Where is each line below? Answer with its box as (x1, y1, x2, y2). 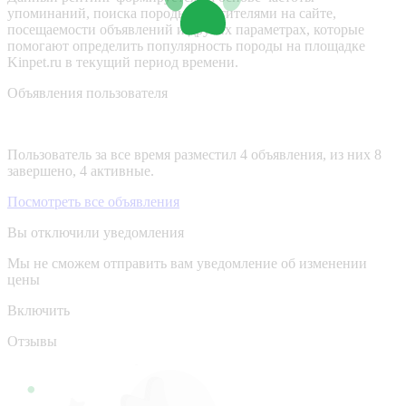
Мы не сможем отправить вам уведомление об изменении (7, 255, 367, 271)
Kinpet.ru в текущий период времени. (7, 53, 238, 70)
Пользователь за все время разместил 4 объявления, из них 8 (7, 146, 382, 162)
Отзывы (7, 333, 57, 349)
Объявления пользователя (7, 84, 168, 101)
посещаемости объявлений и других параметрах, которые (7, 21, 364, 37)
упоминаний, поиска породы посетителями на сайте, (7, 5, 336, 21)
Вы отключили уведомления (7, 224, 184, 240)
